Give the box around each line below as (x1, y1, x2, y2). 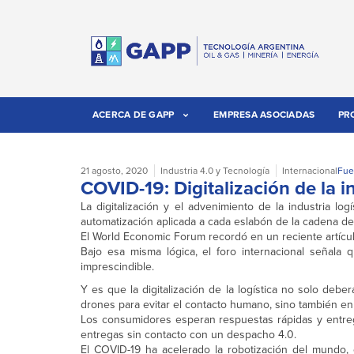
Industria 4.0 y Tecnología (160, 164, 269, 179)
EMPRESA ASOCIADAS (213, 107, 315, 122)
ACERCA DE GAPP (92, 107, 175, 122)
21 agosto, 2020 (81, 164, 148, 179)
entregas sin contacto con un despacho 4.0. (81, 326, 296, 344)
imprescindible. (81, 258, 154, 276)
